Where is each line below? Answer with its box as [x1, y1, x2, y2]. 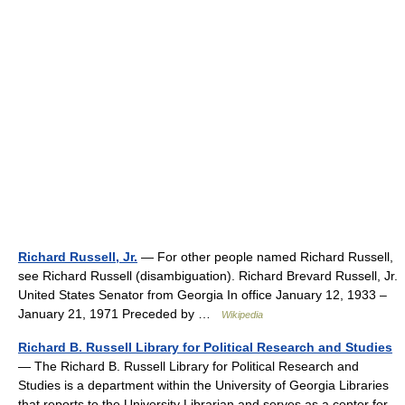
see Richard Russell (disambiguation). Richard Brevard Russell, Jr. [18, 268, 398, 283]
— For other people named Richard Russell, [137, 250, 393, 264]
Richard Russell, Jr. [18, 250, 137, 264]
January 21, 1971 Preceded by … [18, 306, 221, 321]
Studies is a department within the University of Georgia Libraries [18, 378, 389, 392]
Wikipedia [221, 309, 263, 320]
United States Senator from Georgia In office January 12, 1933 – [18, 287, 387, 302]
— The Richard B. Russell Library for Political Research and [18, 359, 359, 373]
